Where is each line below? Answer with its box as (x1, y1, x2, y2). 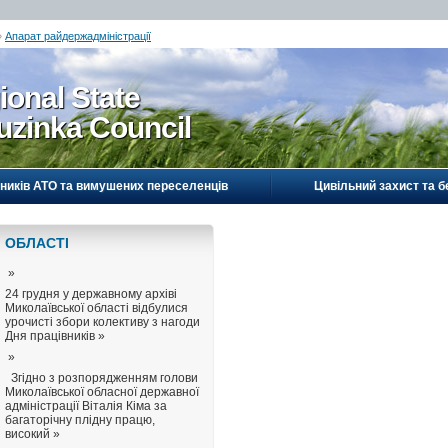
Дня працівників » (5, 329, 105, 343)
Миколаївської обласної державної (5, 385, 199, 399)
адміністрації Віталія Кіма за (5, 399, 167, 413)
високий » (5, 427, 60, 441)
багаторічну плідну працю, (5, 413, 155, 427)
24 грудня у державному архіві (5, 287, 177, 301)
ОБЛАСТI (5, 235, 69, 251)
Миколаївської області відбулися (5, 301, 188, 315)
